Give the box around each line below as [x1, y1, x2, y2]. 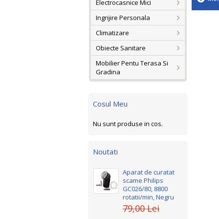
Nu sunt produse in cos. [93, 119, 163, 129]
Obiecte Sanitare [96, 44, 146, 53]
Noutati [93, 147, 118, 157]
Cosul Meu [93, 99, 128, 109]
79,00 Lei [123, 202, 159, 215]
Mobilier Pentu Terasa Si [96, 59, 168, 68]
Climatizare [96, 28, 129, 38]
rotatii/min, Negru [123, 193, 174, 202]
